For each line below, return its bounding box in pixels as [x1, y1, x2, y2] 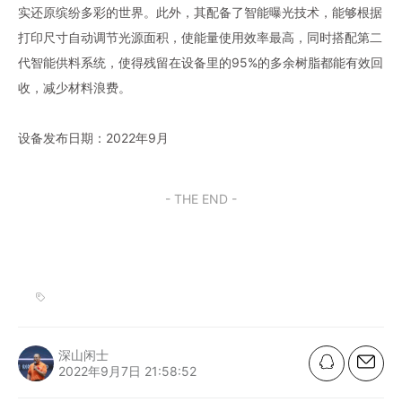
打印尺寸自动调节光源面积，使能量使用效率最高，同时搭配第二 [18, 29, 382, 45]
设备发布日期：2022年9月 [18, 129, 169, 145]
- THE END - [165, 190, 237, 206]
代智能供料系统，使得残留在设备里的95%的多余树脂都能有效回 [18, 54, 383, 70]
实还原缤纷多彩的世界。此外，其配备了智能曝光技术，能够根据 [18, 4, 382, 20]
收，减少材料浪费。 [18, 79, 131, 95]
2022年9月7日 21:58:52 [58, 363, 197, 379]
